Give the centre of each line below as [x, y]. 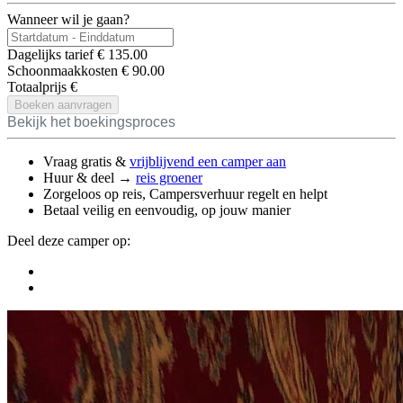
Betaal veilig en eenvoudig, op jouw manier [167, 210]
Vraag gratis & [86, 162]
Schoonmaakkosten [63, 71]
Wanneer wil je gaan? [68, 20]
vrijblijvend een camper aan [208, 162]
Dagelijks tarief [50, 55]
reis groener [169, 178]
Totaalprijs [39, 87]
